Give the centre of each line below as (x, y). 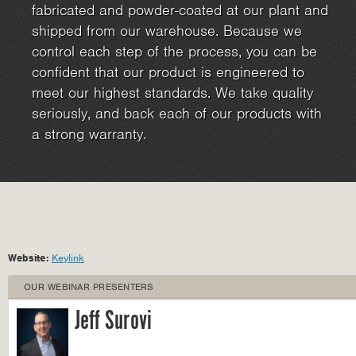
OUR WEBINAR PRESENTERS (89, 287)
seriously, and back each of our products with (177, 113)
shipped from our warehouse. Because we (167, 31)
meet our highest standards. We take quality (172, 93)
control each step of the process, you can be (174, 51)
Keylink (68, 258)
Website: (30, 258)
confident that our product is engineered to (168, 72)
